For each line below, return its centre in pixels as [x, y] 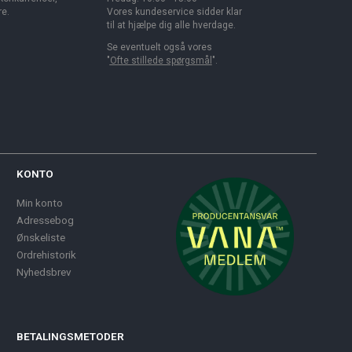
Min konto [40, 203]
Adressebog [45, 220]
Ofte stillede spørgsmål [161, 60]
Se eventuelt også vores [159, 47]
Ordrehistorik [46, 254]
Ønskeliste [41, 237]
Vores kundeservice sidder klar [174, 12]
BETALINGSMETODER [70, 336]
